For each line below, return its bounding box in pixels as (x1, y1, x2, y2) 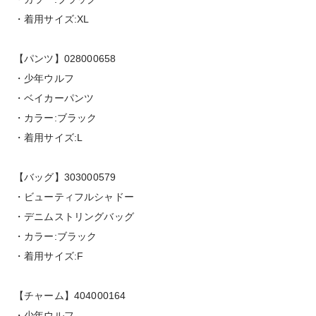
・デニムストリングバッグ (14, 211, 134, 223)
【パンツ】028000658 (14, 53, 116, 65)
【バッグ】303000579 (14, 171, 116, 183)
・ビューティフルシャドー (14, 191, 134, 203)
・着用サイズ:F (14, 250, 84, 262)
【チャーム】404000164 (14, 290, 126, 302)
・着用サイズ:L (14, 132, 83, 144)
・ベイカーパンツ (14, 92, 95, 104)
